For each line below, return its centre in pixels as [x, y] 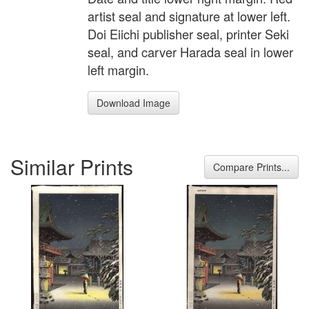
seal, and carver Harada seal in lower [190, 52]
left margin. [118, 70]
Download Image [133, 103]
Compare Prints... [251, 167]
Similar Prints [72, 166]
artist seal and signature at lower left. [189, 16]
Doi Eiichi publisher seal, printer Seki [188, 34]
